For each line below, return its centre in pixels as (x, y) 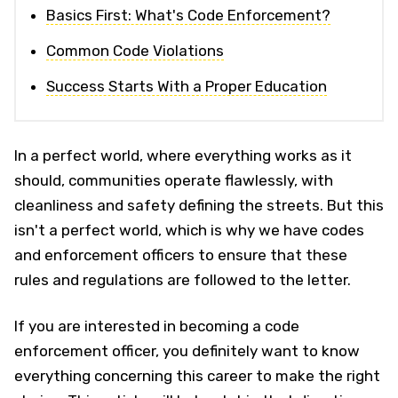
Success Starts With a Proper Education (187, 86)
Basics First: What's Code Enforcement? (188, 15)
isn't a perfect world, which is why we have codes (189, 230)
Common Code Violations (135, 51)
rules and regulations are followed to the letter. (183, 280)
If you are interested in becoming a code (157, 326)
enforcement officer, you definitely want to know (187, 351)
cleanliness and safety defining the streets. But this (199, 205)
